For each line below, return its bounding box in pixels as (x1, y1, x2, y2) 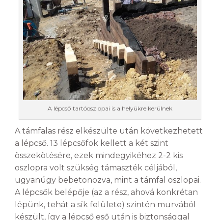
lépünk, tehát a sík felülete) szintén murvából (15, 200, 196, 210)
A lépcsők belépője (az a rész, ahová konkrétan (15, 188, 198, 197)
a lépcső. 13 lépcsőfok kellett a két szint (15, 138, 168, 148)
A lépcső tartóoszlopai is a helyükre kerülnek (48, 105, 172, 112)
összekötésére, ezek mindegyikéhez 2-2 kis (15, 151, 183, 161)
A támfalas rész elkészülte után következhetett (15, 126, 203, 136)
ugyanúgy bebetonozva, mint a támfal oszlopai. (15, 175, 201, 185)
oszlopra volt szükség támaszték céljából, (15, 163, 177, 173)
